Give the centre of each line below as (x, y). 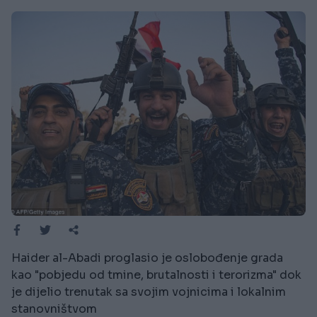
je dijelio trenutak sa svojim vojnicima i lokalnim (149, 292)
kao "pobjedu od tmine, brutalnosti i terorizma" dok (156, 275)
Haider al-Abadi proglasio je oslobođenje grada (147, 258)
